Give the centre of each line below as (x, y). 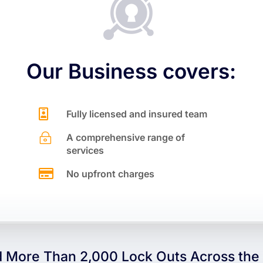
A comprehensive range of (125, 137)
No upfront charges (110, 173)
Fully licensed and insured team (136, 114)
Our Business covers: (131, 71)
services (85, 150)
